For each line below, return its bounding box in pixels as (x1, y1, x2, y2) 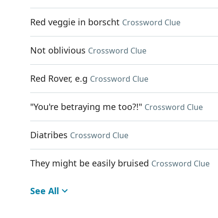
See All (30, 185, 59, 197)
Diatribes (30, 129, 68, 141)
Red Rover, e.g (30, 73, 88, 84)
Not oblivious (30, 44, 86, 56)
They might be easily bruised (30, 157, 149, 169)
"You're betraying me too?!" (30, 101, 142, 112)
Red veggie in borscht (30, 16, 120, 28)
